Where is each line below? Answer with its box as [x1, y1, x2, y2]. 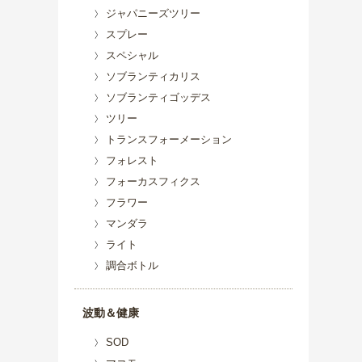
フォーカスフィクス [106, 175, 200, 187]
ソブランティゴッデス [106, 91, 211, 103]
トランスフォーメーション [106, 133, 232, 145]
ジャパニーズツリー [106, 7, 200, 19]
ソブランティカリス [106, 70, 200, 82]
